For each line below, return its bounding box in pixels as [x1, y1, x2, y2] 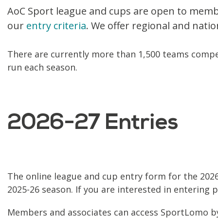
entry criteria [26, 18, 86, 32]
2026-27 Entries [7, 112, 179, 134]
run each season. [7, 61, 77, 73]
